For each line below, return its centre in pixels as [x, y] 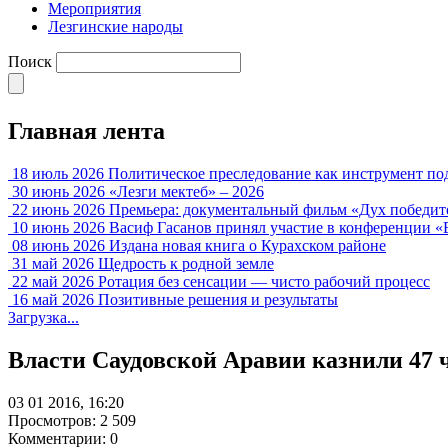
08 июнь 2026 [58, 245]
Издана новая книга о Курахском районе [247, 245]
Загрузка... [43, 317]
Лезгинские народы [115, 26]
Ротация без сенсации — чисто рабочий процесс [264, 281]
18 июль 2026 [58, 173]
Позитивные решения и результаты [218, 299]
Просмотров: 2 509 [72, 420]
